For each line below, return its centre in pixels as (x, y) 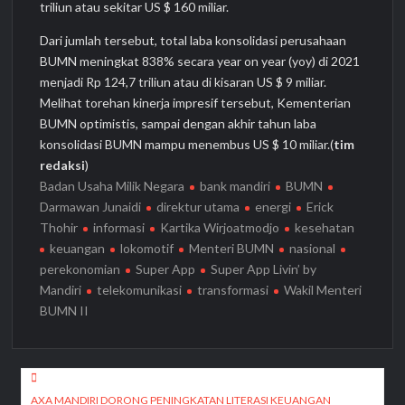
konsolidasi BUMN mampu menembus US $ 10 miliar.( (187, 144)
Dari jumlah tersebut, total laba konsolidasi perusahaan (193, 40)
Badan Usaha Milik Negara (113, 185)
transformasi (233, 289)
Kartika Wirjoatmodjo (220, 227)
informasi (119, 227)
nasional (313, 248)
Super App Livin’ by (264, 268)
